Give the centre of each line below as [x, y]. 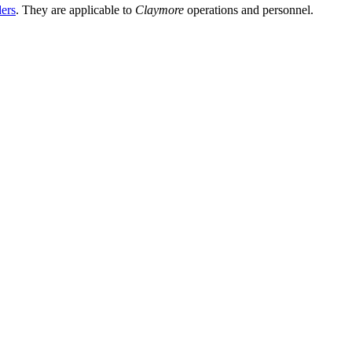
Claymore [159, 9]
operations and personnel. [249, 9]
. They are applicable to [75, 9]
